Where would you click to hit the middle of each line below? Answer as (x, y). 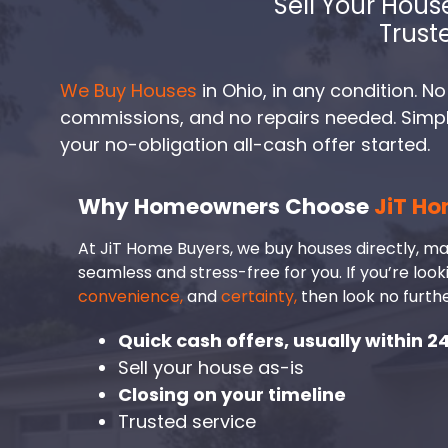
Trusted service (187, 421)
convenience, (132, 296)
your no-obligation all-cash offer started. (245, 144)
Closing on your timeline (232, 394)
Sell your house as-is (211, 367)
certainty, (257, 296)
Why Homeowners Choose (226, 206)
